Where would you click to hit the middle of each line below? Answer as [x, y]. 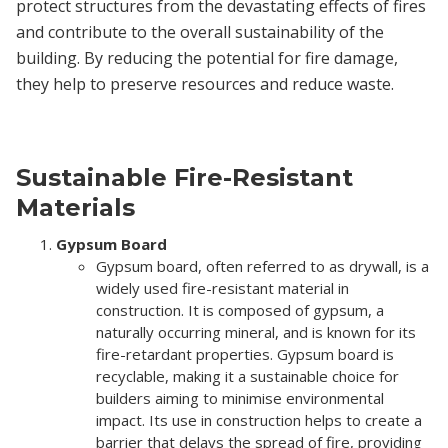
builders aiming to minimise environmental [240, 397]
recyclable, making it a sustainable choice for [247, 375]
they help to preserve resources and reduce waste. [205, 83]
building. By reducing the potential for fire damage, [207, 57]
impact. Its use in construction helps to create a [259, 419]
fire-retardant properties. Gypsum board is [245, 353]
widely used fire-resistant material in [222, 287]
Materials [75, 207]
